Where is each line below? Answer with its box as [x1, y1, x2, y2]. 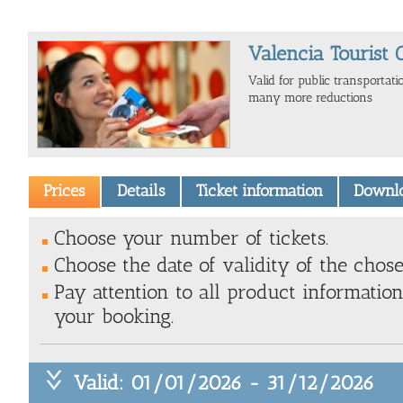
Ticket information [195, 181, 323, 201]
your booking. [54, 303, 174, 328]
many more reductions [248, 90, 372, 105]
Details [116, 181, 166, 201]
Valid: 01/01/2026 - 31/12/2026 [74, 370, 374, 395]
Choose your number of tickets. [54, 225, 328, 250]
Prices [43, 181, 86, 201]
